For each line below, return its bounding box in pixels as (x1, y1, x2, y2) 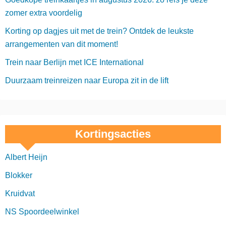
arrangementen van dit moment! (5, 40, 118, 49)
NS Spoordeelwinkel (5, 207, 79, 216)
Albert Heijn (5, 153, 47, 162)
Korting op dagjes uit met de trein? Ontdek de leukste (5, 27, 194, 36)
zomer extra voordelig (5, 9, 82, 18)
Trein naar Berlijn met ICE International (5, 58, 144, 67)
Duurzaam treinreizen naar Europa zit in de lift (5, 76, 168, 85)
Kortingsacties (75, 128, 151, 141)
